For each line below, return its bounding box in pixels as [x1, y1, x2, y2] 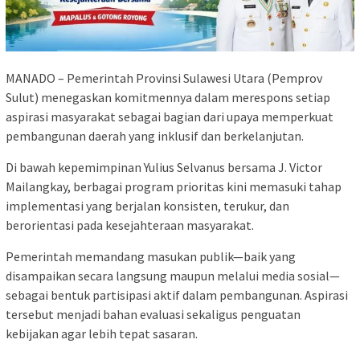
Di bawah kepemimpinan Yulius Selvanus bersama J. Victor [6, 159, 322, 176]
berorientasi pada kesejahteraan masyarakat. [6, 217, 254, 234]
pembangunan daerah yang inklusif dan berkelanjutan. [6, 128, 304, 145]
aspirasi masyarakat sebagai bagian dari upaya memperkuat [6, 108, 333, 125]
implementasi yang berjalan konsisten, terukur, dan [6, 198, 289, 215]
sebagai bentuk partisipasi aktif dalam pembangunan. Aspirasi [6, 287, 348, 304]
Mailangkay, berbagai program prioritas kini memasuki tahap [6, 178, 342, 195]
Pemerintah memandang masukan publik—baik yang [6, 248, 296, 265]
